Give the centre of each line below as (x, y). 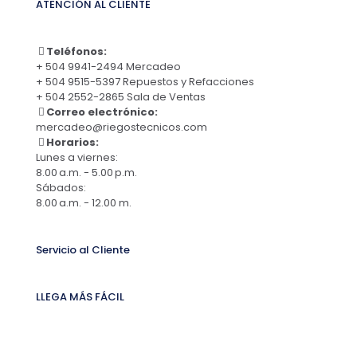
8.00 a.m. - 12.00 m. (84, 203)
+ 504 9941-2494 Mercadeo (108, 67)
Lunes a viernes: (77, 157)
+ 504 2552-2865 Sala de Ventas (121, 97)
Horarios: (73, 142)
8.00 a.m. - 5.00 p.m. (86, 173)
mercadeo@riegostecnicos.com (122, 127)
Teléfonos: (76, 51)
